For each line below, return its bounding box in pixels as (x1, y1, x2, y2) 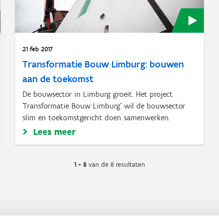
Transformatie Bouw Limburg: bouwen (22, 58, 184, 70)
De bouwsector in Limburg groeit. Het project (22, 89, 173, 99)
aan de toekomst (22, 73, 93, 85)
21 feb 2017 (22, 45, 53, 53)
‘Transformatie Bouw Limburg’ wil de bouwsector (22, 101, 185, 110)
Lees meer (33, 126, 76, 137)
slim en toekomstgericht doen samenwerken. (22, 113, 170, 122)
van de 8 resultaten (86, 160, 145, 169)
